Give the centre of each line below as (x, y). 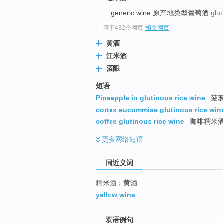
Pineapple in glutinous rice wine (150, 97)
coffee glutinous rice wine (140, 121)
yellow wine (115, 194)
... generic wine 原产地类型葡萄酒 (157, 13)
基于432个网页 (123, 28)
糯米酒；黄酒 (116, 182)
